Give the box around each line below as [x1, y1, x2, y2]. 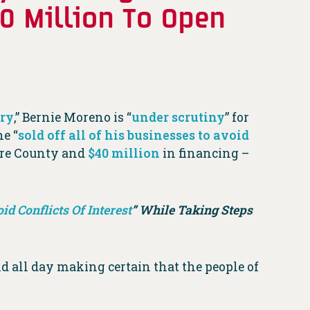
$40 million [88, 145, 160, 162]
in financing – [160, 145, 249, 162]
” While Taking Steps [131, 202, 253, 219]
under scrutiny [131, 109, 225, 126]
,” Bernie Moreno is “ [14, 109, 131, 126]
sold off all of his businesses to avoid [18, 127, 249, 144]
